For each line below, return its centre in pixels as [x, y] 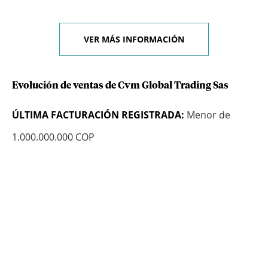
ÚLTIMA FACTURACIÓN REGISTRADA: [98, 115]
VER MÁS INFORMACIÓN [134, 39]
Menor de [207, 115]
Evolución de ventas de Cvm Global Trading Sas [120, 86]
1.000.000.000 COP [53, 137]
